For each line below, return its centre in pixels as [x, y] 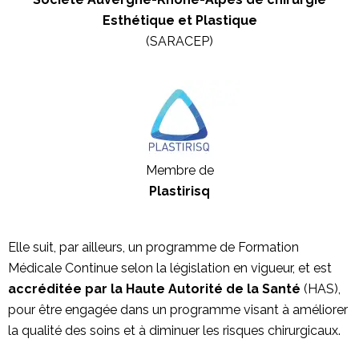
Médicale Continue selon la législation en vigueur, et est [170, 268]
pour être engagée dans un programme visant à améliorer [178, 310]
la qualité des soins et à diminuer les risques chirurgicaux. [174, 331]
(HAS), [321, 289]
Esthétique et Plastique [179, 21]
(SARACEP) [179, 42]
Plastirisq [179, 191]
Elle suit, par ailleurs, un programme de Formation [153, 248]
